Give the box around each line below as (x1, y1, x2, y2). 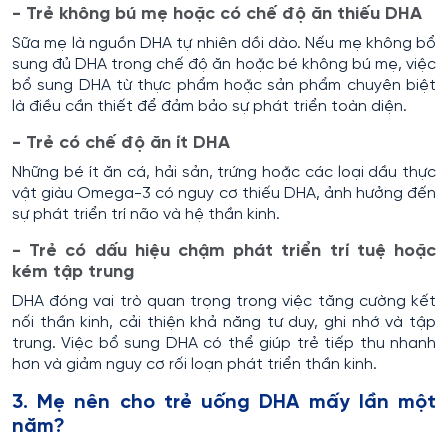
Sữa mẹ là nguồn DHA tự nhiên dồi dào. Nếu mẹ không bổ (12, 34, 436, 52)
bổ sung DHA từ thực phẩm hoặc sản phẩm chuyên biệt (12, 76, 436, 94)
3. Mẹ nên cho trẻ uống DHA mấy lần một (12, 391, 436, 413)
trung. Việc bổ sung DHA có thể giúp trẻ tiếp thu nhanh (12, 334, 436, 352)
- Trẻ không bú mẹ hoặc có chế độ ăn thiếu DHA (12, 4, 422, 24)
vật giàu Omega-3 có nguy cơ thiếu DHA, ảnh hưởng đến (12, 184, 436, 202)
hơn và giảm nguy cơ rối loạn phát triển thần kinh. (12, 355, 377, 373)
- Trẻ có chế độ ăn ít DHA (12, 133, 235, 153)
